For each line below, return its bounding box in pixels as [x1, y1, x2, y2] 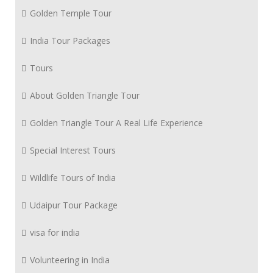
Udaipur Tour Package [27, 199, 118, 211]
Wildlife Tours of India [27, 171, 116, 183]
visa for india [27, 226, 80, 238]
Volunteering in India [27, 253, 110, 266]
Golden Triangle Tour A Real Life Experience [27, 116, 203, 129]
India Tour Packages [27, 34, 110, 46]
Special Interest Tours [27, 144, 116, 156]
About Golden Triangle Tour [27, 89, 140, 101]
